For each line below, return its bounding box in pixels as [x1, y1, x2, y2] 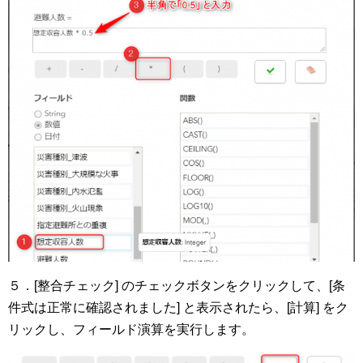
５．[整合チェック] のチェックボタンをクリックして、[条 [8, 279, 345, 293]
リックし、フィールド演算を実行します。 [8, 322, 254, 337]
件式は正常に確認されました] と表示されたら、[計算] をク [8, 301, 348, 315]
